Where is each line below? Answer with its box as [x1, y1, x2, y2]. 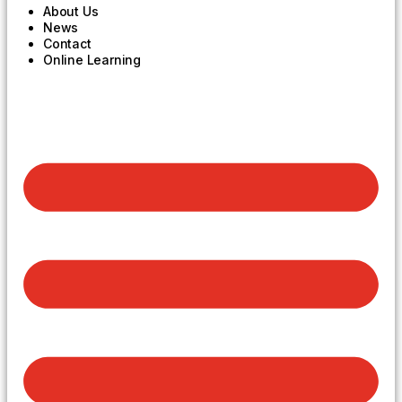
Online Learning [43, 51, 141, 67]
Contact [43, 35, 92, 51]
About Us [43, 3, 99, 19]
